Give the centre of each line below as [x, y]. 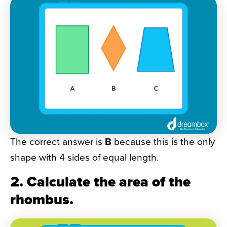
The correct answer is [58, 142]
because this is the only [163, 142]
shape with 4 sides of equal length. [84, 157]
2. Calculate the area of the [100, 181]
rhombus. [42, 199]
